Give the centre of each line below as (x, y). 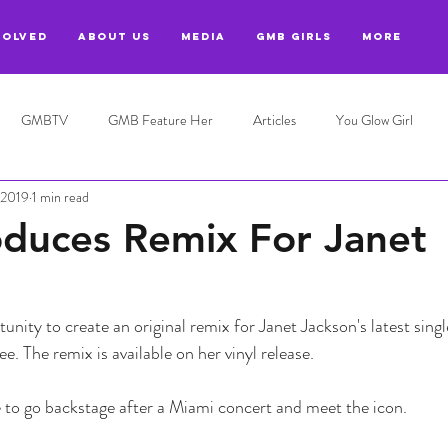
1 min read (60, 196)
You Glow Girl (374, 119)
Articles (274, 119)
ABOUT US (114, 36)
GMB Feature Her (160, 119)
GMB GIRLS (294, 36)
